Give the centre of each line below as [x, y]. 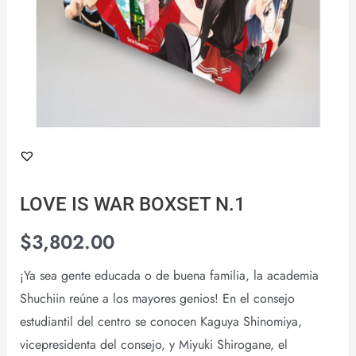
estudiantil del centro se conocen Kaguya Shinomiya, [161, 321]
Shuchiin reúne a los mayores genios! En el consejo [157, 298]
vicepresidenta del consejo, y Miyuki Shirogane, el [153, 344]
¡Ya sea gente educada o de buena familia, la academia [169, 275]
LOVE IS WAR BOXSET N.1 [132, 203]
